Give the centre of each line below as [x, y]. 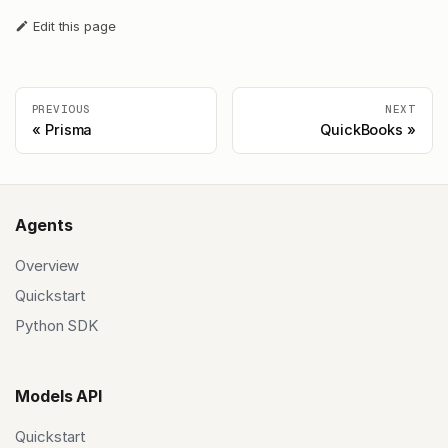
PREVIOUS [61, 109]
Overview [47, 266]
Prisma [68, 130]
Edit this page [74, 25]
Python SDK [57, 326]
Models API [59, 396]
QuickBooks [361, 130]
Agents [44, 225]
